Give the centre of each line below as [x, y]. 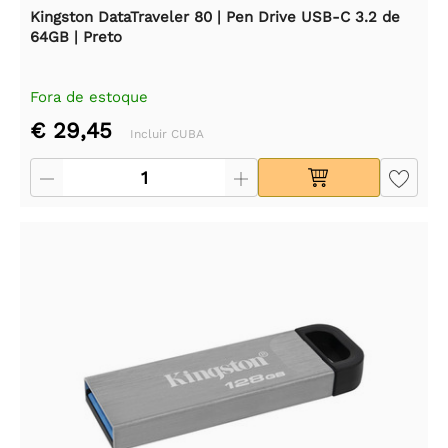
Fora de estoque [89, 97]
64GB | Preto [76, 37]
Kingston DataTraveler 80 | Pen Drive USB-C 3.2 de [215, 17]
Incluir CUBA [167, 134]
